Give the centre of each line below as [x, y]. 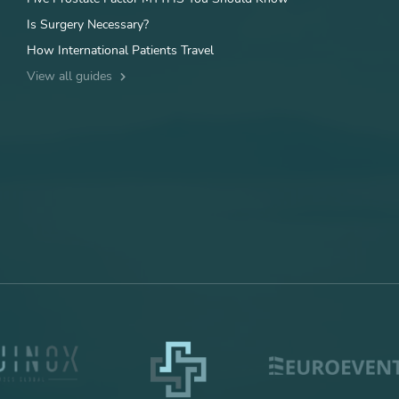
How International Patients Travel [120, 51]
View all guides [71, 77]
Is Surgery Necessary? [88, 25]
